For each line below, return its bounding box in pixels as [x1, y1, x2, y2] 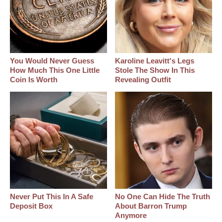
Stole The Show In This [115, 66, 195, 75]
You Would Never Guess [10, 56, 94, 65]
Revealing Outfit [115, 75, 171, 84]
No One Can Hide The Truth [115, 192, 211, 201]
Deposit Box [10, 201, 53, 210]
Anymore [115, 211, 147, 220]
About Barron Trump [115, 201, 187, 210]
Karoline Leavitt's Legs [115, 56, 195, 65]
